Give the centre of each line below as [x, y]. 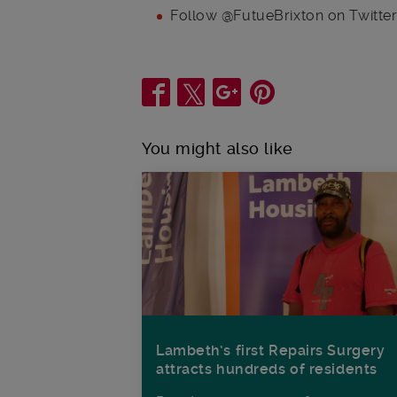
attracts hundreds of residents [267, 370]
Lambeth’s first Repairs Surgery [271, 351]
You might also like [218, 148]
